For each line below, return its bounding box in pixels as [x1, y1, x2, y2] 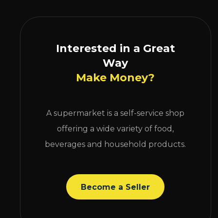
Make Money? [76, 71, 155, 85]
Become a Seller [81, 182, 150, 192]
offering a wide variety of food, [57, 124, 174, 134]
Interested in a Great [55, 42, 175, 55]
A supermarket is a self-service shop [46, 109, 185, 118]
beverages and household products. [45, 140, 186, 149]
